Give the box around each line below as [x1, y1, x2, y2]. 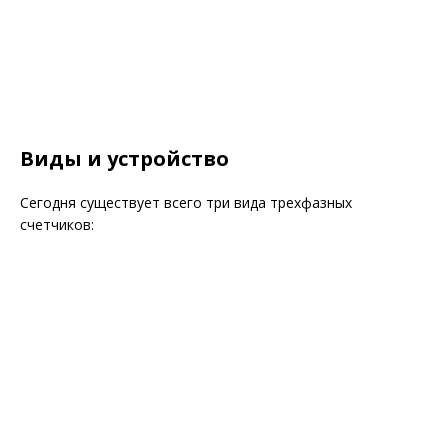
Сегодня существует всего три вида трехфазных [20, 192, 352, 212]
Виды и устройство [20, 144, 229, 172]
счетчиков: [20, 214, 94, 234]
